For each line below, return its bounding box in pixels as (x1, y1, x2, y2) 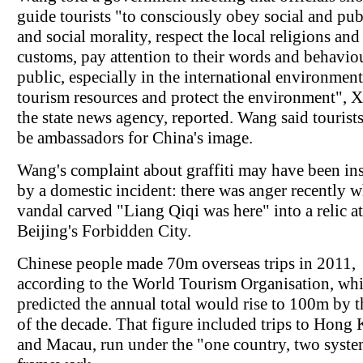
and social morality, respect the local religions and (17, 27, 360, 47)
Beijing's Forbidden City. (17, 221, 191, 241)
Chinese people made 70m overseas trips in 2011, (17, 254, 356, 274)
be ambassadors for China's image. (17, 128, 253, 148)
